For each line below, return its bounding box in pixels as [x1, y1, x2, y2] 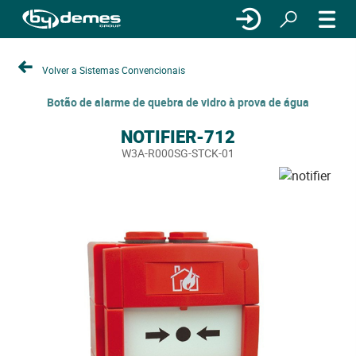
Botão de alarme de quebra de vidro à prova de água [47, 95, 309, 110]
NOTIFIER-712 [121, 125, 235, 148]
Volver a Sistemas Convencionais [42, 63, 185, 76]
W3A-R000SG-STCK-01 [122, 145, 234, 161]
